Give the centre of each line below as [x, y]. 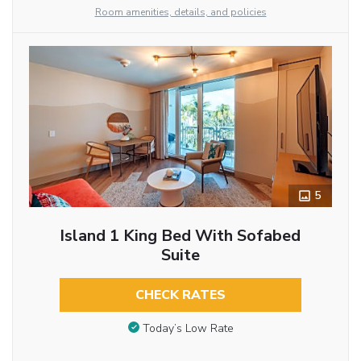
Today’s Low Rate [188, 328]
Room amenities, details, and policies [180, 12]
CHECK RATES [180, 295]
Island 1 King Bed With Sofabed [180, 236]
